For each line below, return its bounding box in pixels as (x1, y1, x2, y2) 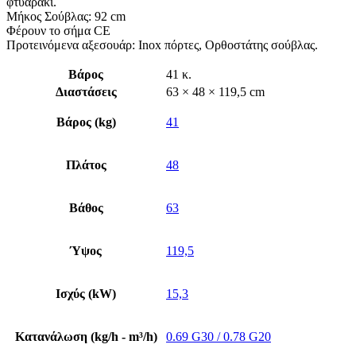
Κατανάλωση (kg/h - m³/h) (14, 329, 157, 343)
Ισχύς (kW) (56, 286, 116, 300)
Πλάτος (65, 157, 106, 172)
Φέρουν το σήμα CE (6, 23, 110, 37)
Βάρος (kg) (56, 114, 116, 129)
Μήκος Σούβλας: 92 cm (6, 9, 126, 23)
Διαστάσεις (55, 84, 117, 99)
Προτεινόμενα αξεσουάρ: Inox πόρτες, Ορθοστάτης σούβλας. (6, 37, 318, 52)
